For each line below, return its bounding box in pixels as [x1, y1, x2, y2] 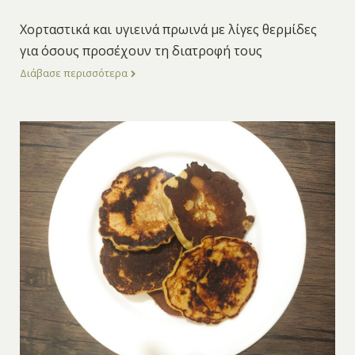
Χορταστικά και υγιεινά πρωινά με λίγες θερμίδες [19, 21, 317, 39]
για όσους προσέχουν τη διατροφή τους [19, 42, 262, 60]
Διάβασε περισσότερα [19, 66, 130, 81]
